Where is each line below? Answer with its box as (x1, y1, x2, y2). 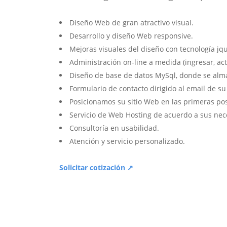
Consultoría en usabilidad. (69, 123, 159, 133)
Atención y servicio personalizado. (69, 136, 185, 146)
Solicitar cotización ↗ (59, 163, 133, 173)
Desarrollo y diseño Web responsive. (69, 31, 193, 41)
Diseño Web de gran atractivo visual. (69, 18, 194, 28)
